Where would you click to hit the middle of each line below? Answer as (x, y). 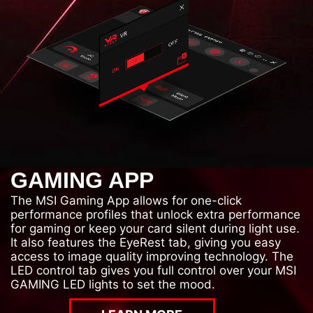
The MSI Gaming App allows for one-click (126, 200)
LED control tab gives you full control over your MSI (153, 270)
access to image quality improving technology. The (152, 256)
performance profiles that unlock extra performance (155, 214)
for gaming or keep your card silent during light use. (155, 228)
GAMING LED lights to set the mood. (113, 284)
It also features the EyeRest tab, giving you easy (146, 242)
